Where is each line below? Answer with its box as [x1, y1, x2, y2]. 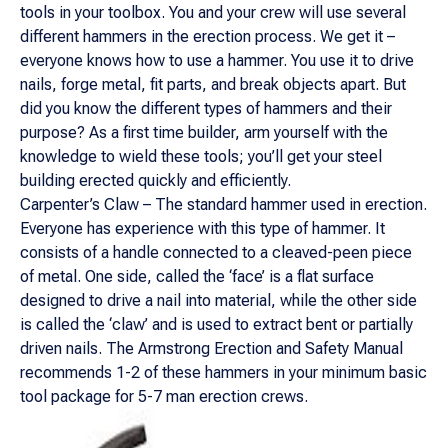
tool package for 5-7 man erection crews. [20, 387, 308, 406]
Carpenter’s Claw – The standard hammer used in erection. [20, 195, 427, 214]
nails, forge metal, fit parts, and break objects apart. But [20, 75, 406, 94]
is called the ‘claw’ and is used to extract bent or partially [20, 315, 413, 334]
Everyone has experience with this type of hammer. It [20, 219, 385, 238]
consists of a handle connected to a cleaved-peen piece [20, 243, 412, 262]
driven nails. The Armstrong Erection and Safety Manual [20, 339, 403, 358]
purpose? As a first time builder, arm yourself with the [20, 123, 388, 142]
